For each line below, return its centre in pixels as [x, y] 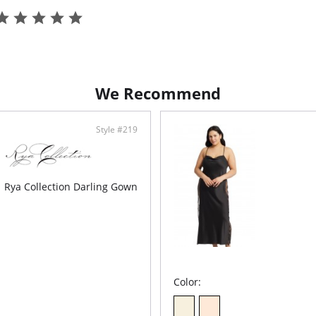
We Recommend [158, 93]
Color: [188, 282]
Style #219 [117, 129]
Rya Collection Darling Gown [71, 187]
